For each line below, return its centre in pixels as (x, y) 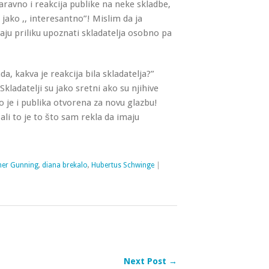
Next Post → (150, 261)
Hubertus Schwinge (123, 165)
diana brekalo (65, 165)
